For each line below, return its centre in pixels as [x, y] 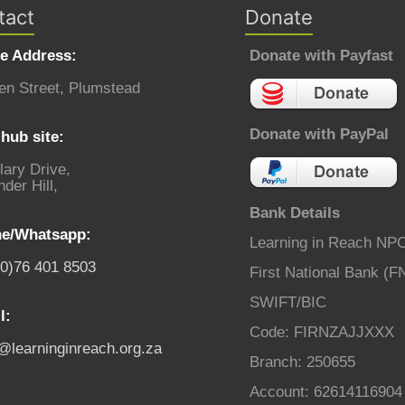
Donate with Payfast [321, 56]
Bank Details [294, 213]
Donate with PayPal [319, 135]
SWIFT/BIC [287, 303]
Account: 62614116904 [325, 392]
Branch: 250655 [302, 363]
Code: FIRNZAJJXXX [321, 333]
